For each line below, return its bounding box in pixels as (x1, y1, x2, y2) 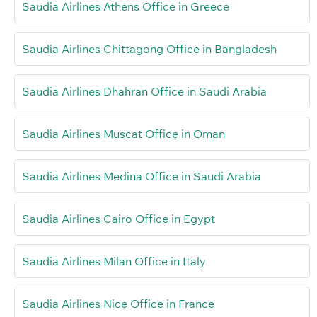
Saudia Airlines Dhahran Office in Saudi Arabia (22, 83, 267, 98)
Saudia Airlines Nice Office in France (22, 296, 214, 311)
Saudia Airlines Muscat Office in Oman (22, 126, 225, 141)
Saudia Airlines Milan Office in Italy (22, 253, 206, 268)
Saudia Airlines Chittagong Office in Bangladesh (22, 41, 277, 56)
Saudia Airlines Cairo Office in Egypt (22, 211, 215, 226)
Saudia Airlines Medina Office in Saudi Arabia (22, 168, 261, 183)
